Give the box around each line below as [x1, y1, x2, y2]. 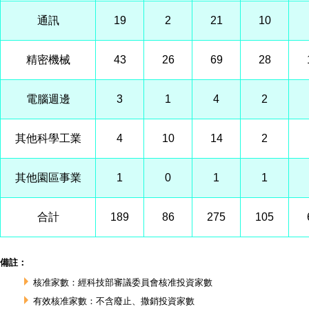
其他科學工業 [14, 132, 81, 144]
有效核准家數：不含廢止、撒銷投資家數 [33, 296, 195, 306]
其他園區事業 [14, 172, 81, 183]
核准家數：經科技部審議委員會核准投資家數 [33, 277, 212, 288]
